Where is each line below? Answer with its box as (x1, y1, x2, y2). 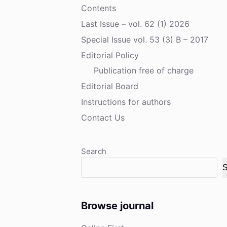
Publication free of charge (94, 65, 194, 76)
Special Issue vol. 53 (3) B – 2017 (81, 34, 208, 45)
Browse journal (81, 199, 154, 212)
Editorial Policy (81, 50, 139, 60)
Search (81, 146, 106, 156)
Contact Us (81, 112, 125, 123)
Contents (81, 3, 116, 14)
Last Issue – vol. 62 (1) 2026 (81, 18, 190, 29)
